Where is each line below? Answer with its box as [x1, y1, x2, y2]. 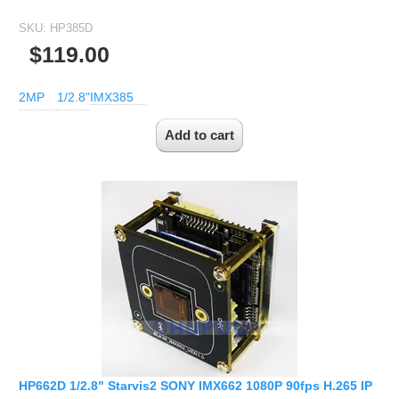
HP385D [50, 20, 93, 35]
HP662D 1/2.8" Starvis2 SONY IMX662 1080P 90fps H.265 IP [19, 379, 372, 394]
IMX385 [90, 89, 134, 104]
